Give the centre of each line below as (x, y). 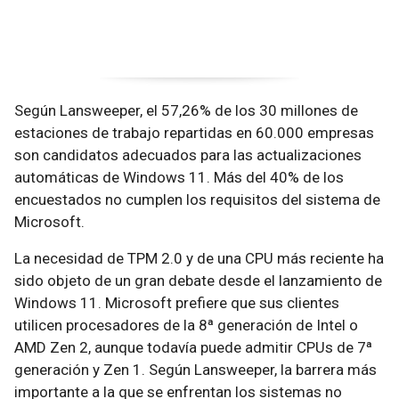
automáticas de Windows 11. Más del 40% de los (179, 177)
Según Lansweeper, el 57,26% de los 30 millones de (186, 110)
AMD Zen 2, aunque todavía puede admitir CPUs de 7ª (193, 347)
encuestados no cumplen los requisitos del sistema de (197, 199)
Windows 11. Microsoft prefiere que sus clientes (177, 303)
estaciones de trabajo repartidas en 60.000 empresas (194, 133)
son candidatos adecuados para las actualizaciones (188, 155)
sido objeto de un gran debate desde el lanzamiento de (198, 281)
